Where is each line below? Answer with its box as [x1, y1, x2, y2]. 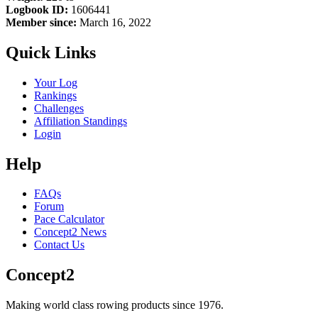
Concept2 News [34, 226, 106, 238]
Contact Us [34, 238, 84, 251]
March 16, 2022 [77, 16, 151, 28]
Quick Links [6, 43, 96, 62]
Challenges [34, 102, 84, 114]
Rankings [34, 89, 77, 102]
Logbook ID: [6, 3, 68, 16]
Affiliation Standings [34, 114, 127, 127]
